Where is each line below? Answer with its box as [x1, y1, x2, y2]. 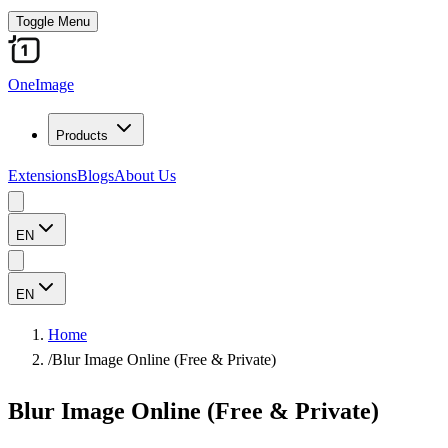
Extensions [8, 167, 77, 184]
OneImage [8, 76, 74, 93]
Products [56, 128, 108, 143]
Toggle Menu [16, 14, 90, 29]
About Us [114, 167, 176, 184]
